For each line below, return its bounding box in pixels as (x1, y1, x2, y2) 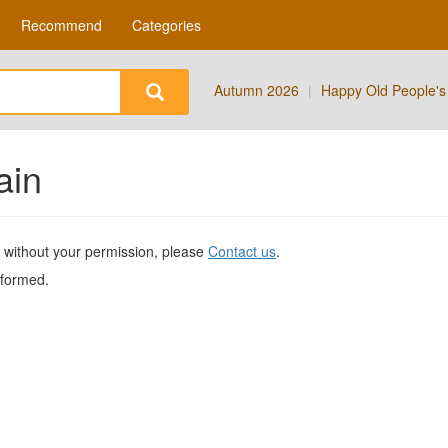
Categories (132, 15, 201, 35)
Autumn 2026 (214, 80, 299, 100)
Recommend (21, 15, 102, 35)
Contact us (208, 241, 276, 261)
